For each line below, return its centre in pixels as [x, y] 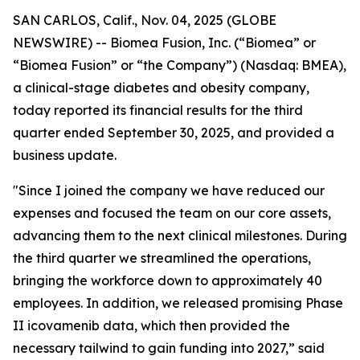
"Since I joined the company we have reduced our [169, 190]
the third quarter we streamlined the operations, [162, 258]
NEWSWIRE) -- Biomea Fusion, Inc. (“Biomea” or [164, 43]
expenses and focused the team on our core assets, [172, 213]
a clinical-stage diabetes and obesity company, [161, 88]
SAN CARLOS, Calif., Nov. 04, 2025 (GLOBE [145, 20]
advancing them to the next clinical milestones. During [180, 235]
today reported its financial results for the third [158, 110]
